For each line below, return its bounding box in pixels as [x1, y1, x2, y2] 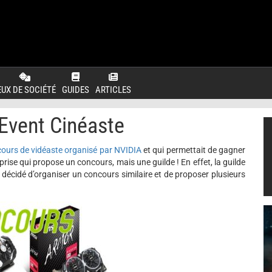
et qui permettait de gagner [141, 145, 246, 155]
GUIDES [62, 84, 89, 95]
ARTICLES [95, 84, 131, 95]
